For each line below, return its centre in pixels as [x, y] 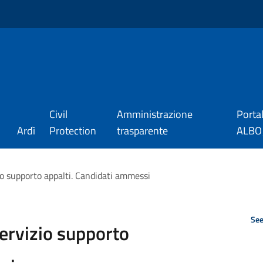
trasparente [143, 131]
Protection [73, 131]
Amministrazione [155, 114]
